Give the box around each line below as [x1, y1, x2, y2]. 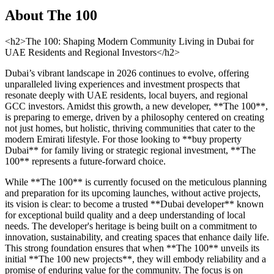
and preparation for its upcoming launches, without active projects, [5, 188, 261, 199]
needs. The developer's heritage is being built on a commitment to [5, 221, 257, 232]
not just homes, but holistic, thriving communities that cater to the [5, 123, 255, 134]
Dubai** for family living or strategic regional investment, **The [5, 145, 256, 156]
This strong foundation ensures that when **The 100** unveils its [5, 243, 259, 254]
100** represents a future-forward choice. [5, 156, 166, 167]
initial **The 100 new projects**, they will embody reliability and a [5, 254, 266, 265]
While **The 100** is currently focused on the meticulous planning [5, 177, 267, 188]
